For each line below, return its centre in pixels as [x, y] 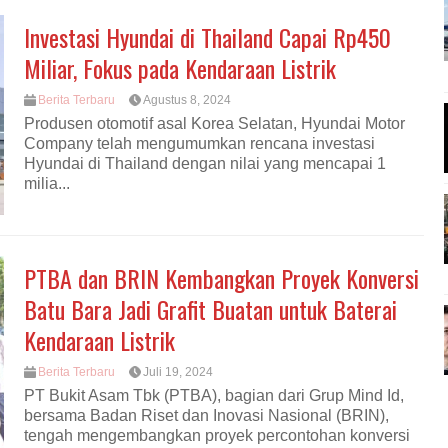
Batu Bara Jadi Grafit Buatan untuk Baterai [210, 309]
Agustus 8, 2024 [187, 100]
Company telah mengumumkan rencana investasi [199, 144]
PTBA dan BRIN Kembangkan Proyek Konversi [221, 278]
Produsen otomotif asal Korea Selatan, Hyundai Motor [214, 124]
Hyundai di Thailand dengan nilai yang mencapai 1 [205, 164]
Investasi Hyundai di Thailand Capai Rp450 [207, 37]
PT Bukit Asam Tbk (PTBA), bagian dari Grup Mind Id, [214, 396]
